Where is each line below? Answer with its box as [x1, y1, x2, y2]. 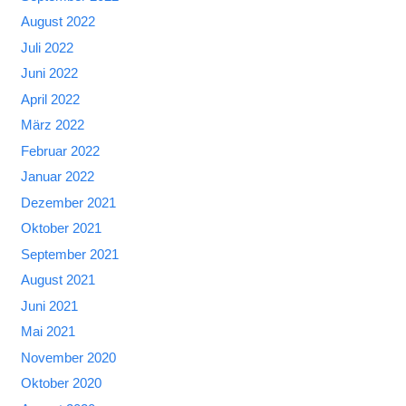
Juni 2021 [20, 297, 78, 314]
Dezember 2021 [20, 194, 116, 210]
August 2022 [20, 14, 95, 30]
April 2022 [20, 91, 80, 107]
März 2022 [20, 117, 84, 133]
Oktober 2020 [20, 375, 101, 391]
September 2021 [20, 246, 119, 262]
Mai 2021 [20, 324, 75, 340]
